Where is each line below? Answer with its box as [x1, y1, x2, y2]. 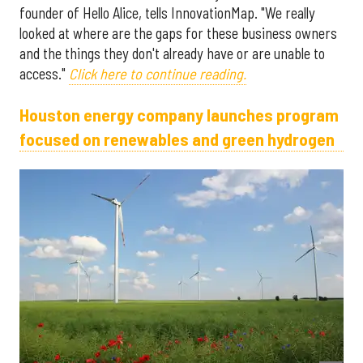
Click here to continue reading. [69, 64, 246, 83]
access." [19, 64, 69, 83]
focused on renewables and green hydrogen [19, 128, 335, 150]
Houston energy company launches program [19, 104, 339, 126]
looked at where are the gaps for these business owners [19, 23, 337, 42]
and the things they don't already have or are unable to [19, 44, 325, 62]
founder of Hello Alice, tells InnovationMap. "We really [19, 3, 315, 22]
